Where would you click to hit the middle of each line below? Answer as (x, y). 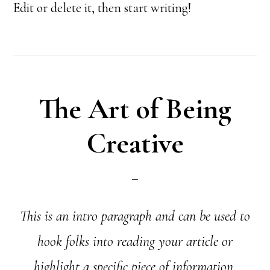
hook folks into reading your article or (135, 241)
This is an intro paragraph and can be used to (135, 216)
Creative (135, 143)
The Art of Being (135, 109)
